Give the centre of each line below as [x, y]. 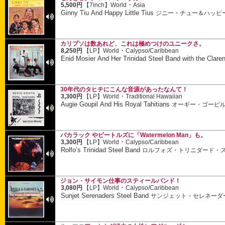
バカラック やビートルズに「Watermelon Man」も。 [133, 135]
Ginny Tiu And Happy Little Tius [108, 13]
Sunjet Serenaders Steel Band [106, 195]
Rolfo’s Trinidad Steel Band [102, 150]
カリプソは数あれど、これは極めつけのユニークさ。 [133, 44]
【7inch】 [97, 5]
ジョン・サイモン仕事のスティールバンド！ [121, 181]
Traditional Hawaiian [154, 97]
